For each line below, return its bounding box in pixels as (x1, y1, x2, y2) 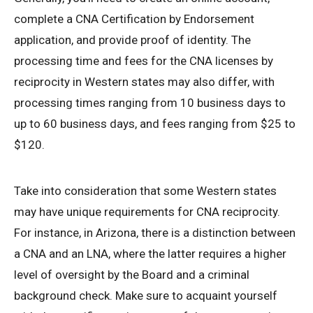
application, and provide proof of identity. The (14, 32, 251, 47)
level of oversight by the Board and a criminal (14, 267, 249, 282)
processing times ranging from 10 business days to (14, 95, 286, 110)
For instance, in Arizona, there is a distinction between (14, 225, 296, 240)
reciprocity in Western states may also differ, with (14, 74, 275, 89)
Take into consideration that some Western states (14, 183, 277, 198)
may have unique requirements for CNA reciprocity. (14, 204, 280, 219)
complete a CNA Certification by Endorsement (14, 11, 254, 26)
